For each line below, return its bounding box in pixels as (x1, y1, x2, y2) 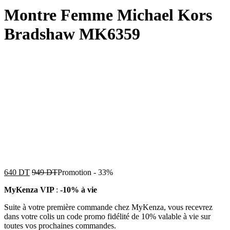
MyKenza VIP (4, 185, 56, 194)
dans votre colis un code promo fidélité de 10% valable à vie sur (4, 212, 210, 221)
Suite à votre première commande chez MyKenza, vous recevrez (4, 202, 213, 212)
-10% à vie (60, 185, 97, 194)
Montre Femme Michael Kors (4, 6, 212, 25)
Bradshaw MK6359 (4, 25, 140, 44)
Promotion (57, 167, 91, 177)
